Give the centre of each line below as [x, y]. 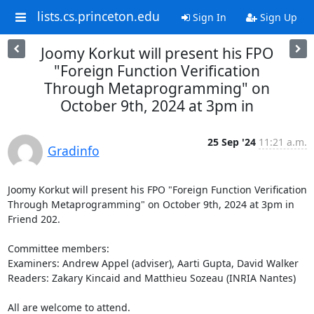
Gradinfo [73, 151]
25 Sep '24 [231, 142]
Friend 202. [35, 219]
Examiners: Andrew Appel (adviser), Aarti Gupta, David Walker [154, 263]
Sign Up [277, 17]
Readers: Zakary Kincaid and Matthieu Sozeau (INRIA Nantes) [153, 278]
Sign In [208, 17]
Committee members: [60, 248]
